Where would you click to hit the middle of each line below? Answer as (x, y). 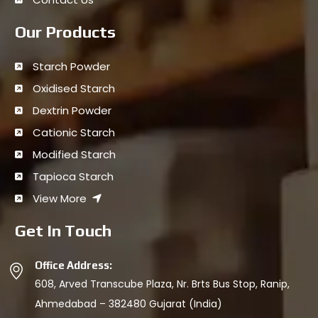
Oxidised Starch (74, 88)
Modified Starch (74, 154)
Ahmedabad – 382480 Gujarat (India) (128, 303)
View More (60, 198)
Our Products (65, 31)
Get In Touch (63, 230)
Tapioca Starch (73, 176)
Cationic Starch (74, 132)
